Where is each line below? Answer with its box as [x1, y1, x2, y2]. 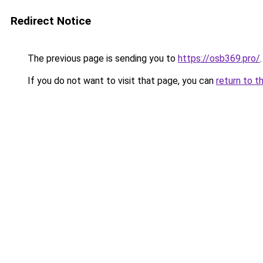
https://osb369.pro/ [178, 53, 260, 64]
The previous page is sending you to [25, 53, 178, 64]
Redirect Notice [11, 14, 91, 28]
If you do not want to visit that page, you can [25, 75, 216, 86]
